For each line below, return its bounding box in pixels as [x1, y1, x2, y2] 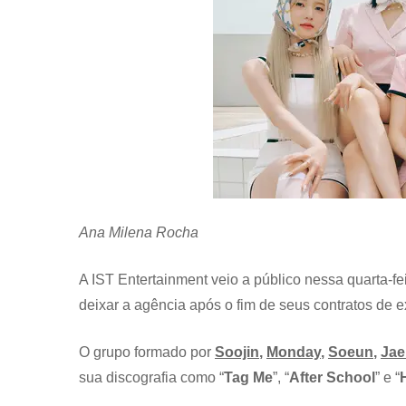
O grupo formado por [79, 343, 211, 360]
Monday [266, 343, 321, 360]
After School [289, 369, 375, 385]
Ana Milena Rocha [79, 224, 198, 240]
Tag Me [224, 369, 273, 385]
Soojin [215, 343, 259, 360]
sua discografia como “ [79, 369, 224, 385]
